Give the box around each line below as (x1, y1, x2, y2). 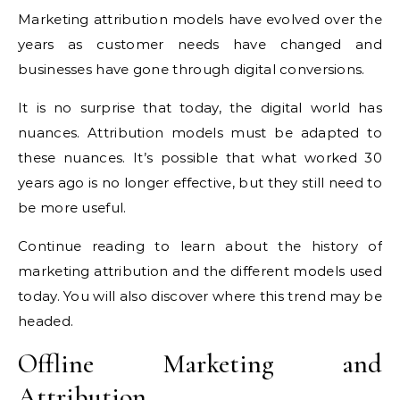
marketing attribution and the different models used (18, 262, 382, 279)
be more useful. (18, 199, 127, 216)
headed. (18, 312, 74, 329)
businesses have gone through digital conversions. (18, 61, 365, 78)
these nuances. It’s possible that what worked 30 (18, 149, 382, 166)
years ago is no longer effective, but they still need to (18, 174, 382, 191)
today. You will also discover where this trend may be (18, 287, 382, 304)
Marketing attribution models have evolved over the (18, 11, 382, 28)
